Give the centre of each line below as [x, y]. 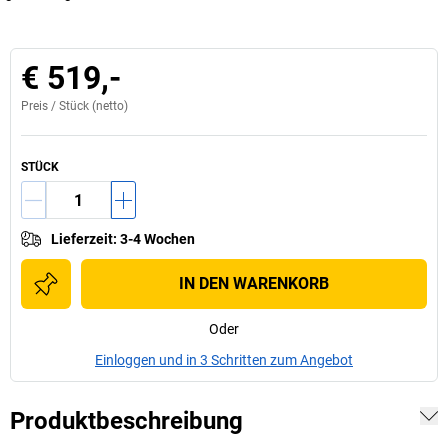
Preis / [40, 106]
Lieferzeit [82, 239]
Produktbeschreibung [126, 421]
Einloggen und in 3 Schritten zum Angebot [224, 360]
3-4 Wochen [157, 239]
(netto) [108, 106]
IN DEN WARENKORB [254, 283]
